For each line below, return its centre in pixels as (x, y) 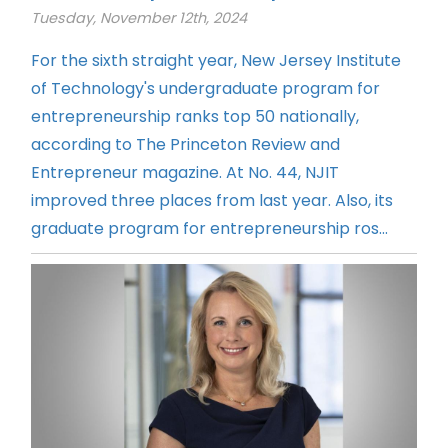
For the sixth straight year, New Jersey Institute (216, 61)
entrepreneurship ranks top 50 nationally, (195, 117)
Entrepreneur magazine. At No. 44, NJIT (185, 173)
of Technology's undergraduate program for (205, 89)
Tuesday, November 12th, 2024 (139, 18)
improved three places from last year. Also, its (212, 201)
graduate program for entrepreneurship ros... (209, 229)
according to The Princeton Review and (185, 145)
